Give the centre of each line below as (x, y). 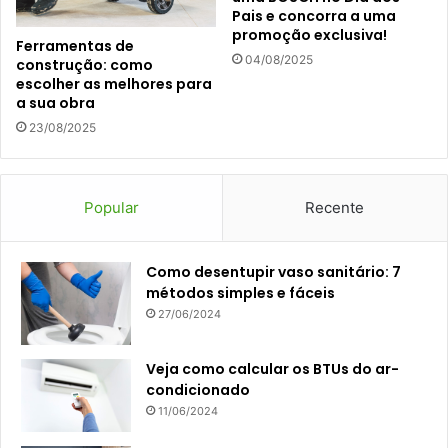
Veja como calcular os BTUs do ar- (272, 368)
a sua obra (55, 103)
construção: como (84, 65)
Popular (111, 208)
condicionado (198, 389)
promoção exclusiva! (309, 35)
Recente (335, 208)
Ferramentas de (75, 46)
